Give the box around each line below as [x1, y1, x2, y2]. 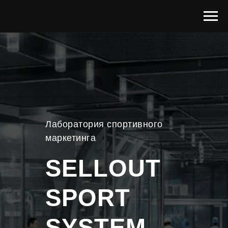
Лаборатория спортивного [45, 119, 163, 129]
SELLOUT [45, 155, 161, 182]
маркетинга [45, 132, 96, 143]
